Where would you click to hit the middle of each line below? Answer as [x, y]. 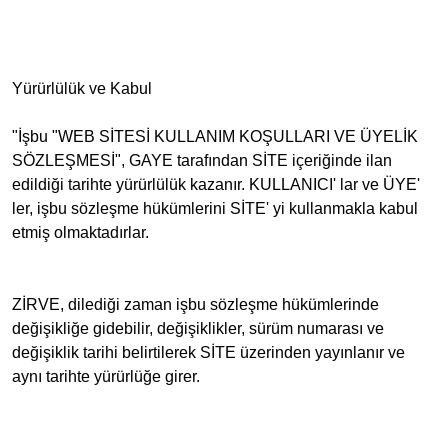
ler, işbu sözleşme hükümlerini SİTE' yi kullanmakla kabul [215, 208]
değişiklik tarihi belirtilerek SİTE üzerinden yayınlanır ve [208, 352]
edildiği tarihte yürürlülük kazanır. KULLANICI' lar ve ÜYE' [216, 184]
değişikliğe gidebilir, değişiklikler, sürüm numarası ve [198, 328]
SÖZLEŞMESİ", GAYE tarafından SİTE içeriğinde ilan [202, 160]
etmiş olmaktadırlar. [80, 232]
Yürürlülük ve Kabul [82, 88]
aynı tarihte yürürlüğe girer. [106, 376]
